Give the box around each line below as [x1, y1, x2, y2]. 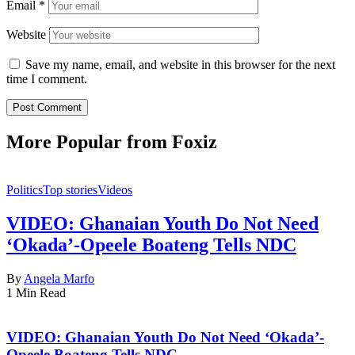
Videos [97, 182, 132, 197]
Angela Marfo [24, 271, 94, 285]
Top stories [43, 182, 97, 197]
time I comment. [6, 72, 87, 86]
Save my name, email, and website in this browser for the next [25, 58, 335, 72]
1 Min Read [6, 285, 66, 300]
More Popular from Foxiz [6, 132, 217, 153]
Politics [6, 182, 43, 197]
